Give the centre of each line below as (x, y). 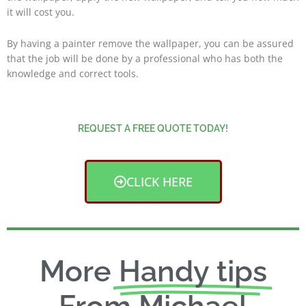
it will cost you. (41, 12)
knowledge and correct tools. (75, 74)
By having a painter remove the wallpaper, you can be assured (150, 44)
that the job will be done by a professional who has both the (145, 59)
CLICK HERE (159, 182)
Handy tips (193, 272)
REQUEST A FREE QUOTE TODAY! (153, 129)
